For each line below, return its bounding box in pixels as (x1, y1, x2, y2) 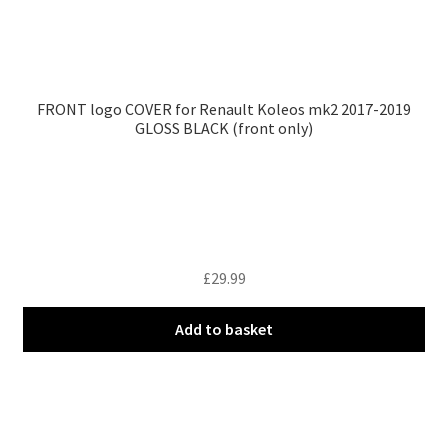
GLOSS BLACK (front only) (135, 118, 313, 139)
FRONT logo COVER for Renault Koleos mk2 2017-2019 (37, 99, 411, 120)
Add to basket (175, 318, 273, 339)
